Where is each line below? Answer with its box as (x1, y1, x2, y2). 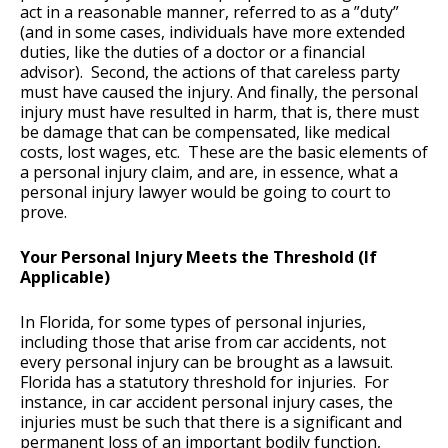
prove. (20, 201, 67, 224)
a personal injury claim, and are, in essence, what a (20, 161, 398, 184)
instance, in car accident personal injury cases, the (20, 391, 393, 414)
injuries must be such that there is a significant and (20, 411, 402, 434)
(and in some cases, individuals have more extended (20, 21, 405, 44)
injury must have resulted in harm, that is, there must (20, 101, 419, 124)
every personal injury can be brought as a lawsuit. (20, 351, 393, 374)
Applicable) (20, 266, 110, 289)
